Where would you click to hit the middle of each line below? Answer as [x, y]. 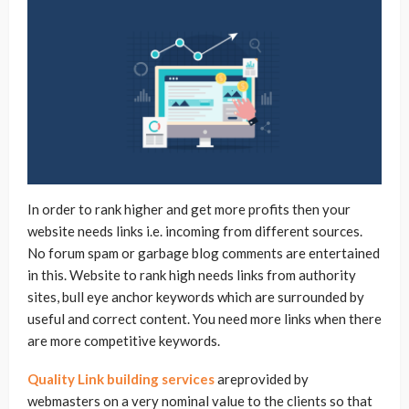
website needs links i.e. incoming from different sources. [195, 231]
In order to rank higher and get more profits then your [189, 210]
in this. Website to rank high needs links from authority [192, 275]
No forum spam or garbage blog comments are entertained [204, 253]
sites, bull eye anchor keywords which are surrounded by [196, 297]
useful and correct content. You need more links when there [204, 319]
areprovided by [262, 379]
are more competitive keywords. [124, 341]
